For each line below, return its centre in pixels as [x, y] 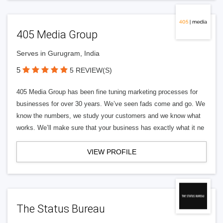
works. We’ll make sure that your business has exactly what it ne [110, 128]
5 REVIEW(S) [91, 70]
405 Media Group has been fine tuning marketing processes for [107, 92]
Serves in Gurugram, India [58, 53]
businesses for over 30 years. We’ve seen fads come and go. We [111, 104]
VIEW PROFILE [111, 152]
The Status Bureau [61, 209]
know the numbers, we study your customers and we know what [109, 116]
